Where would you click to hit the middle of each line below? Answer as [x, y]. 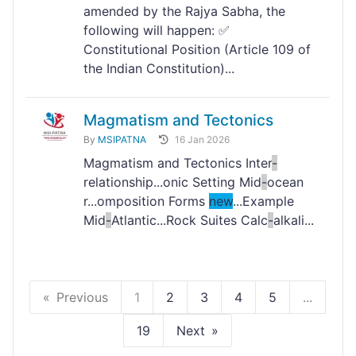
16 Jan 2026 [202, 140]
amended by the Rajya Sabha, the [184, 12]
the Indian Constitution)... [159, 69]
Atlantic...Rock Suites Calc [190, 221]
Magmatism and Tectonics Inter [178, 163]
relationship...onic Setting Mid [172, 182]
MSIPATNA [122, 140]
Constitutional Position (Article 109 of [197, 50]
